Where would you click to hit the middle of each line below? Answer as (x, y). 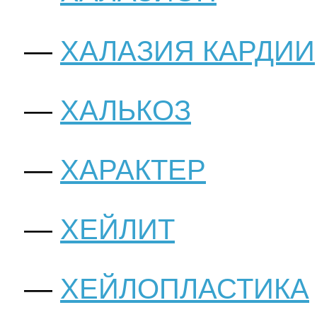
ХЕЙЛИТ (117, 230)
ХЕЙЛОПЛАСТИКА (185, 289)
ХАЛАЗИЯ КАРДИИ (188, 51)
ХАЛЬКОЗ (126, 111)
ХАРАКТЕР (133, 170)
